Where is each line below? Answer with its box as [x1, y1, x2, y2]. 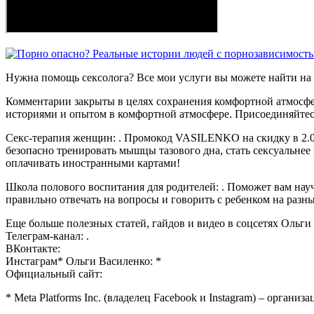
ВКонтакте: [6, 242, 60, 254]
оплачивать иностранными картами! [6, 156, 180, 169]
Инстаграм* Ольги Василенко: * [6, 254, 161, 267]
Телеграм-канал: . [6, 229, 89, 242]
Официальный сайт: [6, 267, 102, 280]
